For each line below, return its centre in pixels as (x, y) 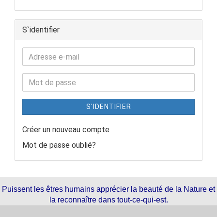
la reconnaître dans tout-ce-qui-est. (108, 200)
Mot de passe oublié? (59, 145)
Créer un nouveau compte (66, 130)
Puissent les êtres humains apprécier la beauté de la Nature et (108, 189)
